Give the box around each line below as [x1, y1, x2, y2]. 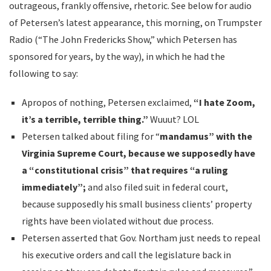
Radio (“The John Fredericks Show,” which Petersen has [9, 33, 237, 45]
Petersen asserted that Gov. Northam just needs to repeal [21, 231, 261, 244]
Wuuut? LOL [148, 113, 199, 125]
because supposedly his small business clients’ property [21, 197, 252, 210]
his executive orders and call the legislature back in [21, 248, 231, 261]
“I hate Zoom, [193, 96, 255, 108]
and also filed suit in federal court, [85, 180, 228, 193]
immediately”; [21, 180, 86, 193]
